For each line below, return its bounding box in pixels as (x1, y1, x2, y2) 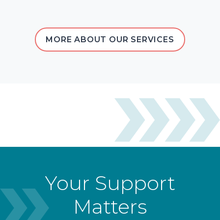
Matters (73, 194, 147, 219)
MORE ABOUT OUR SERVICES (46, 34, 174, 44)
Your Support (45, 170, 175, 195)
